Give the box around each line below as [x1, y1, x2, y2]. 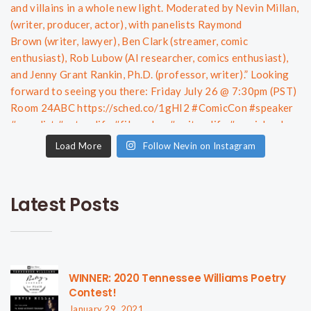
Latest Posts [10, 192, 119, 217]
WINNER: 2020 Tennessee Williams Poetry [69, 270, 286, 285]
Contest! [69, 285, 117, 300]
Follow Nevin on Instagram [142, 140, 256, 151]
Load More [55, 140, 102, 151]
